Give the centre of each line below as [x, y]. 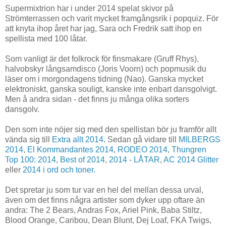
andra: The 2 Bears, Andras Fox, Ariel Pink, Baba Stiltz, [103, 210]
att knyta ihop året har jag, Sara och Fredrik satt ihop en [103, 28]
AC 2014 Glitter [191, 159]
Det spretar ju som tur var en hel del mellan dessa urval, [104, 190]
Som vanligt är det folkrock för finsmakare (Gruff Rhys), [102, 59]
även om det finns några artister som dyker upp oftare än [105, 200]
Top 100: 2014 [31, 159]
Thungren [189, 149]
